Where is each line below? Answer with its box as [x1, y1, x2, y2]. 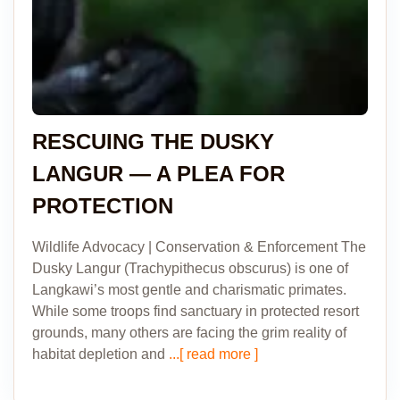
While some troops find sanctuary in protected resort [32, 304, 359, 319]
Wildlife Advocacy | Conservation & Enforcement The [32, 239, 366, 254]
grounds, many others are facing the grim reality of [32, 325, 346, 340]
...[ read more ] [165, 346, 258, 362]
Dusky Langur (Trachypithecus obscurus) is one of [32, 261, 348, 276]
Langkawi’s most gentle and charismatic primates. [32, 282, 346, 297]
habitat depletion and [32, 346, 165, 362]
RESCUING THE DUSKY [32, 129, 274, 154]
